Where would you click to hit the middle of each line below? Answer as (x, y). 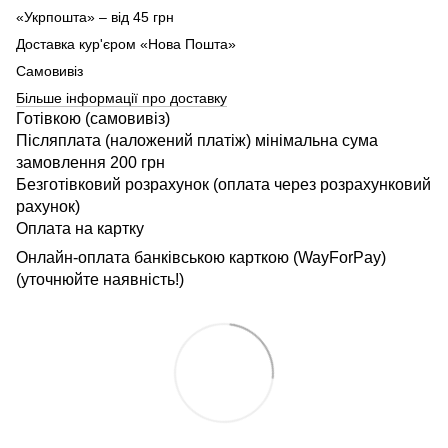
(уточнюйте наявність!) (100, 280)
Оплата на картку (80, 229)
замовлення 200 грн (90, 163)
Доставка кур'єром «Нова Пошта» (126, 44)
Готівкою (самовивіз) (93, 119)
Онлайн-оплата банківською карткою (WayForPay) (203, 258)
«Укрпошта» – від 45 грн (95, 17)
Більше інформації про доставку (121, 98)
